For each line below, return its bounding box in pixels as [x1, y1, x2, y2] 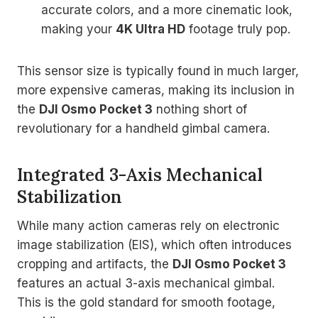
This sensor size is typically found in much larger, [17, 63, 299, 78]
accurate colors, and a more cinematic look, [41, 2, 292, 17]
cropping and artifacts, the [17, 256, 172, 271]
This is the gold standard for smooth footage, [17, 295, 275, 309]
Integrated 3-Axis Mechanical [17, 163, 263, 186]
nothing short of [153, 102, 247, 116]
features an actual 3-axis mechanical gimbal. [17, 275, 275, 290]
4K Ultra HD [116, 21, 185, 36]
